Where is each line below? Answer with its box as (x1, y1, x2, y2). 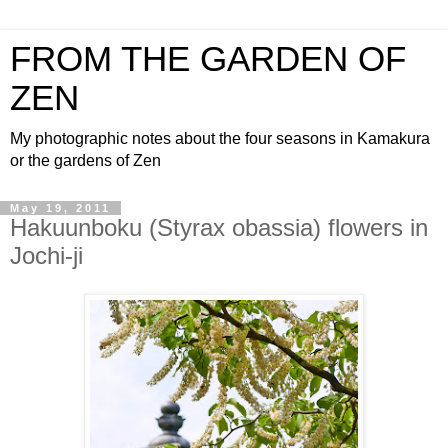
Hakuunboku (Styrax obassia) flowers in (10, 214, 428, 241)
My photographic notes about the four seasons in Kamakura (10, 130, 430, 147)
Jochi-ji (10, 242, 83, 269)
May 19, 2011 (10, 202, 111, 214)
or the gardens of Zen (10, 152, 161, 169)
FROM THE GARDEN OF (10, 40, 406, 78)
